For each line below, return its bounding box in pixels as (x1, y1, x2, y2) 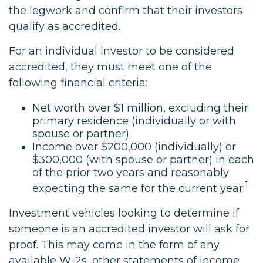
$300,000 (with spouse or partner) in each (32, 153, 254, 166)
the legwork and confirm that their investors (9, 4, 242, 17)
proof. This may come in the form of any (9, 238, 220, 251)
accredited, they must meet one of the (9, 60, 212, 73)
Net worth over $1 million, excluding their (32, 102, 248, 114)
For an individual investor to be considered (9, 45, 234, 58)
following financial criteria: (9, 76, 147, 89)
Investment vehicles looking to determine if (9, 207, 239, 220)
